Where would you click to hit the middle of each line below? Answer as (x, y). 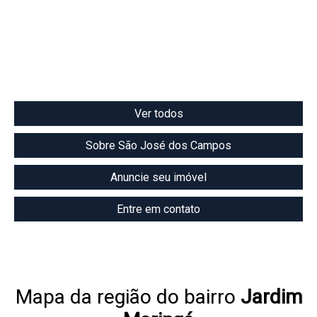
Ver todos (158, 114)
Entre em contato (158, 209)
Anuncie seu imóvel (158, 178)
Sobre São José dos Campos (158, 146)
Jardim (271, 297)
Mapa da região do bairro (128, 297)
